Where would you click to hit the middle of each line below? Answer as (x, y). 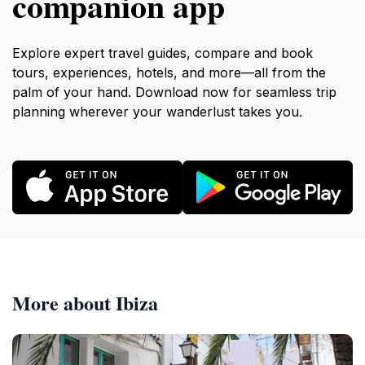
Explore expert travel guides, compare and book (163, 53)
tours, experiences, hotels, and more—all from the (169, 73)
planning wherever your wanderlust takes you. (157, 112)
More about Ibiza (85, 302)
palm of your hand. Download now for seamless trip (174, 92)
